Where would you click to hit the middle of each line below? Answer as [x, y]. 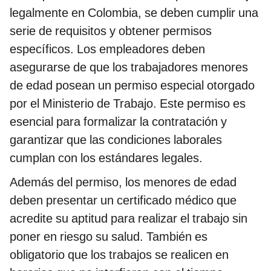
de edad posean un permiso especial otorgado [132, 85]
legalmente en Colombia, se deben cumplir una [134, 12]
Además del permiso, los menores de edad [123, 182]
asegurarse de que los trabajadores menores [129, 67]
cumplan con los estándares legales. [106, 158]
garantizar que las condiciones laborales [116, 139]
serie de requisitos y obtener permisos [111, 31]
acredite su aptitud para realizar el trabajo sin [129, 218]
